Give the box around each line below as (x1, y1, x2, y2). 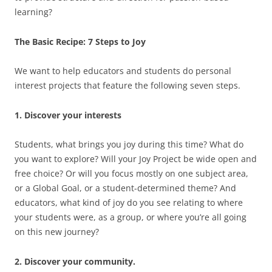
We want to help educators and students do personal (15, 65, 231, 77)
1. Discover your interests (15, 109, 121, 121)
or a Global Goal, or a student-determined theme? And (15, 182, 236, 194)
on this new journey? (15, 226, 99, 238)
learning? (15, 6, 52, 18)
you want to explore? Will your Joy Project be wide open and (15, 153, 257, 165)
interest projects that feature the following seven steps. (15, 80, 240, 92)
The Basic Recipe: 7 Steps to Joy (15, 36, 146, 48)
